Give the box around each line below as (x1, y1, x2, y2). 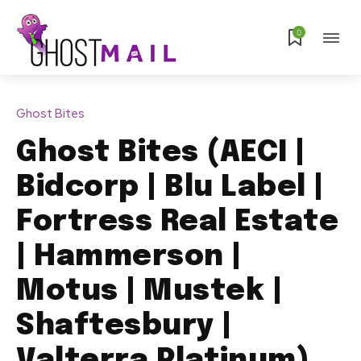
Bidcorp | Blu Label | (16, 173, 324, 203)
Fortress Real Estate (16, 208, 338, 238)
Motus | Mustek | (16, 277, 282, 307)
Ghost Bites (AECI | (16, 139, 305, 168)
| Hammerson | (16, 243, 242, 272)
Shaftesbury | (16, 312, 232, 342)
